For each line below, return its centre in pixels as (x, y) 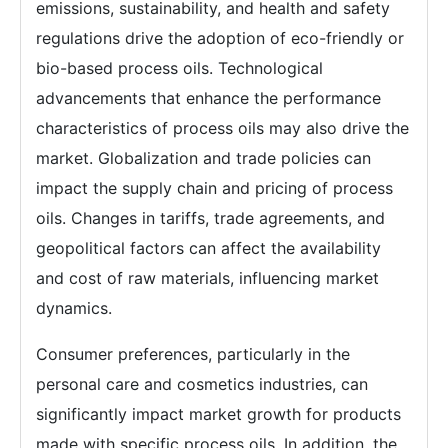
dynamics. (74, 308)
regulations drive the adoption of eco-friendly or (220, 38)
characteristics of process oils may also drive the (222, 128)
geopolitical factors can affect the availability (208, 248)
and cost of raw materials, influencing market (207, 278)
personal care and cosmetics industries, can (202, 384)
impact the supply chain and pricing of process (214, 188)
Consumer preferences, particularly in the (193, 354)
